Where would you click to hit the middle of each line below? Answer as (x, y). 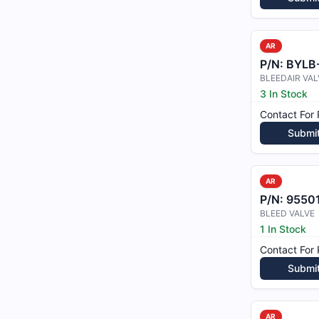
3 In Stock (284, 94)
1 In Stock (283, 229)
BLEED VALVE (287, 213)
